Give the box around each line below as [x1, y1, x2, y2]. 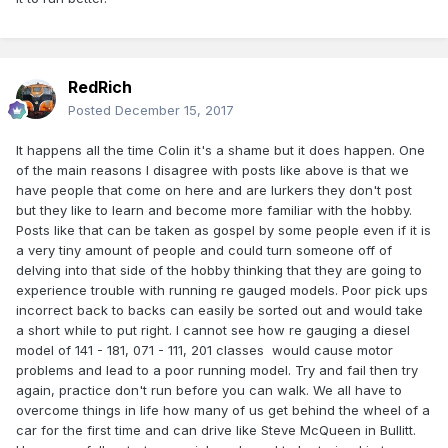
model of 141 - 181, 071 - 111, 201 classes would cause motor [16, 342, 393, 359]
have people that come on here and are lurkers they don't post [16, 182, 412, 199]
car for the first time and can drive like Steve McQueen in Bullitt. [16, 422, 416, 439]
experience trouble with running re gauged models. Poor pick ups [16, 282, 428, 299]
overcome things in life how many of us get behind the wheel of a [16, 402, 430, 419]
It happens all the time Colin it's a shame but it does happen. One [16, 142, 425, 159]
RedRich [68, 77, 132, 98]
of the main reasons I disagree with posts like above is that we [16, 162, 409, 179]
